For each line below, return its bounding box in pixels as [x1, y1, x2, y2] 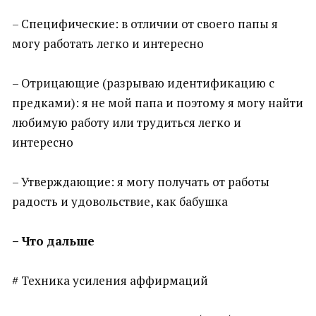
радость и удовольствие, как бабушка [12, 193, 228, 209]
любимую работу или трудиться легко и [12, 114, 241, 130]
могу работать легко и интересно [12, 35, 204, 51]
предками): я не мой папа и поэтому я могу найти [12, 95, 303, 111]
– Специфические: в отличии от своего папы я [12, 16, 278, 32]
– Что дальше [12, 233, 95, 249]
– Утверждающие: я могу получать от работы [12, 174, 269, 190]
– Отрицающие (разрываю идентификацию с [12, 75, 274, 91]
